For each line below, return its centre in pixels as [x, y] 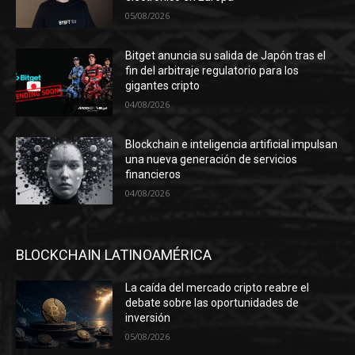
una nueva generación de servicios [212, 159]
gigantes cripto [163, 86]
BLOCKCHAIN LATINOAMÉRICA [114, 255]
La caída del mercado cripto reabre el [218, 288]
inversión [148, 318]
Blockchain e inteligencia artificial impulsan [232, 144]
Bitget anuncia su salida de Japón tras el [226, 56]
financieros [153, 174]
